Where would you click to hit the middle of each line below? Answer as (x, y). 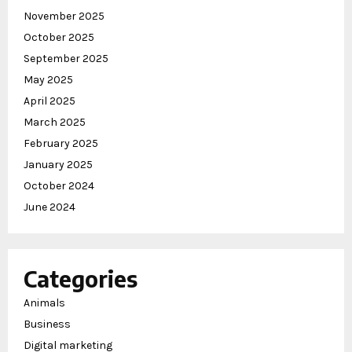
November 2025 (64, 16)
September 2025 (66, 59)
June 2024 (49, 207)
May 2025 (48, 80)
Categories (81, 279)
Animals (44, 303)
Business (47, 324)
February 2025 (61, 144)
